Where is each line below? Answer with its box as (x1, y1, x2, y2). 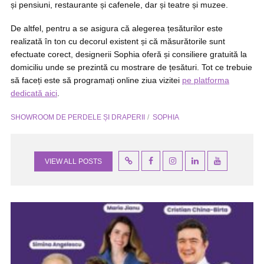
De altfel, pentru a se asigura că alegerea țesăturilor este (11, 24, 223, 33)
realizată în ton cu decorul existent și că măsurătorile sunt (11, 37, 225, 46)
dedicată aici (11, 88, 57, 98)
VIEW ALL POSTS (45, 157, 102, 166)
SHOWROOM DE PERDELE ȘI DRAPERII (11, 113, 145, 121)
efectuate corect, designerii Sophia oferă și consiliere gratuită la (11, 49, 247, 59)
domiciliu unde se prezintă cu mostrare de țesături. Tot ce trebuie (11, 62, 252, 72)
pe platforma (182, 75, 229, 85)
